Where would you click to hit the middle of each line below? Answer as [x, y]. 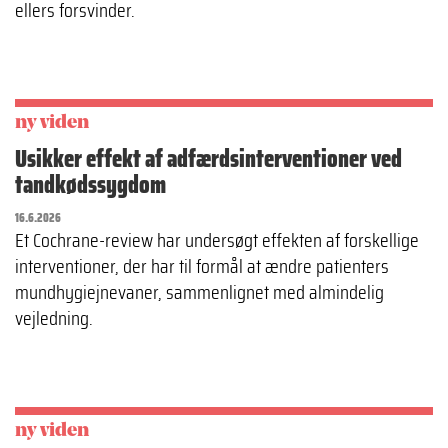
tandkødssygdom [90, 184]
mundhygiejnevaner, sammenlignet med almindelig [199, 291]
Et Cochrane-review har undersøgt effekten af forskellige [217, 239]
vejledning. [54, 317]
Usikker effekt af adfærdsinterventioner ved [208, 158]
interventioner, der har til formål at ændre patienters [202, 265]
